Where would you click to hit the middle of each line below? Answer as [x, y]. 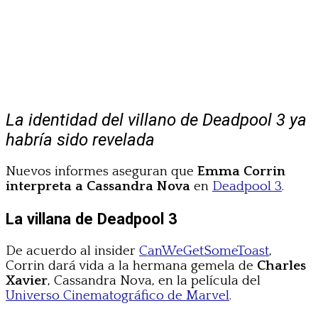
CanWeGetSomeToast [204, 251]
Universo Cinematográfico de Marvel [117, 296]
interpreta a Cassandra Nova [100, 186]
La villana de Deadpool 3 [92, 218]
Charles [281, 266]
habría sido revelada [80, 139]
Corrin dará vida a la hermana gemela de [131, 266]
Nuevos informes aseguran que [102, 171]
